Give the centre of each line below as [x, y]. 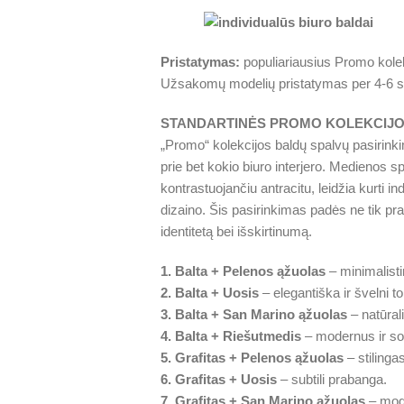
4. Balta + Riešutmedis [230, 336]
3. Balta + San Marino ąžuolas [253, 314]
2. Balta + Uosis [209, 293]
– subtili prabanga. [331, 379]
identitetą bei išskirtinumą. [236, 231]
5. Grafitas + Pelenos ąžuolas [252, 358]
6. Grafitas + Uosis [218, 379]
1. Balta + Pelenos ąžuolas [243, 271]
